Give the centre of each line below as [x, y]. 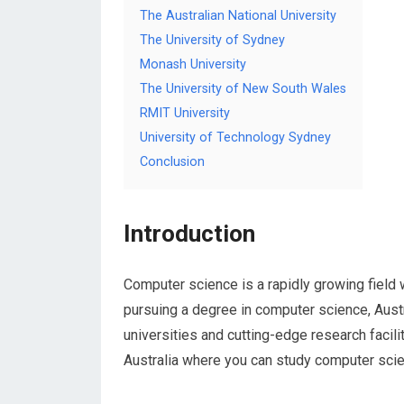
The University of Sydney [212, 40]
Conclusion [172, 162]
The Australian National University [238, 16]
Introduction [189, 234]
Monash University [193, 64]
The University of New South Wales [243, 89]
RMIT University [185, 113]
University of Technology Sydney [235, 138]
